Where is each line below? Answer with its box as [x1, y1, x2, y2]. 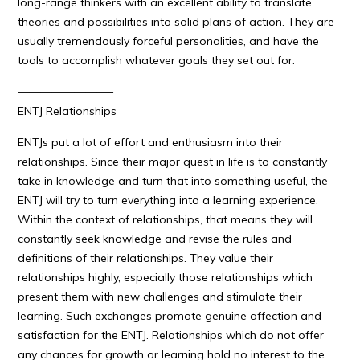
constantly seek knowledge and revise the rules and [18, 231, 292, 246]
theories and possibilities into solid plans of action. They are [18, 14, 335, 29]
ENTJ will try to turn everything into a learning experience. [18, 193, 319, 207]
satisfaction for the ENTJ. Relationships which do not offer [18, 328, 325, 342]
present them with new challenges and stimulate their [18, 289, 303, 304]
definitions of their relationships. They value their [18, 251, 274, 265]
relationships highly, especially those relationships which [18, 270, 313, 284]
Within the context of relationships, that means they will [18, 212, 313, 227]
